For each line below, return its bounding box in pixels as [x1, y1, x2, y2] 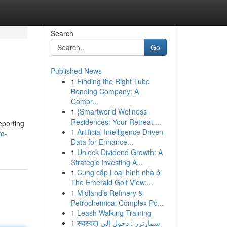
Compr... [70, 96, 98, 106]
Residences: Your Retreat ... [70, 117, 161, 127]
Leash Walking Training [77, 208, 152, 218]
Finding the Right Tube [77, 76, 150, 86]
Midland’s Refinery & [77, 187, 143, 198]
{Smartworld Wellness [77, 106, 147, 117]
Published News [50, 66, 102, 76]
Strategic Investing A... [70, 157, 143, 167]
